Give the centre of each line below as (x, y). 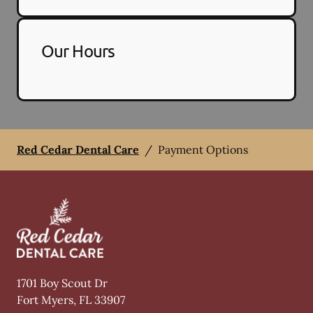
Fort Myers (45, 300)
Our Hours (78, 50)
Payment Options (203, 149)
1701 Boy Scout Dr (62, 283)
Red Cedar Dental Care (78, 149)
